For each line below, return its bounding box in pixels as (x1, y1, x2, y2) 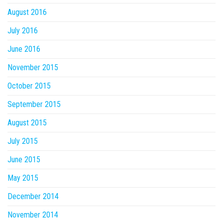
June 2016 (7, 44, 40, 54)
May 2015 (7, 173, 38, 183)
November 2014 (7, 210, 58, 220)
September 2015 (7, 100, 61, 109)
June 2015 (7, 155, 40, 164)
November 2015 (7, 63, 58, 72)
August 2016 (7, 7, 47, 17)
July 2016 (7, 26, 38, 35)
